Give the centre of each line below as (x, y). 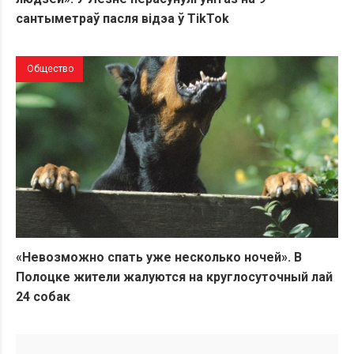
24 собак (45, 296)
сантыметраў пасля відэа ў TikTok (122, 19)
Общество (50, 69)
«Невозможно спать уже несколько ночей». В (159, 257)
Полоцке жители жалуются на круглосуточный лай (174, 277)
